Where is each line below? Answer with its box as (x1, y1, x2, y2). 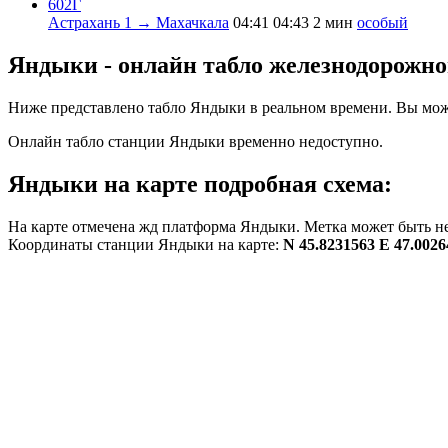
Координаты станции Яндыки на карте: (8, 235, 283, 253)
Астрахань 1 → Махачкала (48, 13, 229, 31)
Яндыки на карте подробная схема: (8, 170, 392, 197)
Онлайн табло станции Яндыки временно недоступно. (8, 132, 383, 150)
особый (357, 13, 408, 31)
